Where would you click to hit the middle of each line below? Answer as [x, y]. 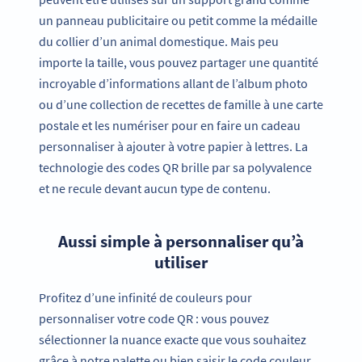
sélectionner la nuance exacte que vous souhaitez [173, 339]
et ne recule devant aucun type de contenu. [155, 189]
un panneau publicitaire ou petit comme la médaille [178, 21]
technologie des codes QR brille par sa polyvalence [175, 168]
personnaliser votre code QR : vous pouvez [154, 318]
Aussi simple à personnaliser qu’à [181, 242]
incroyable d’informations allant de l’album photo [173, 84]
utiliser [181, 263]
